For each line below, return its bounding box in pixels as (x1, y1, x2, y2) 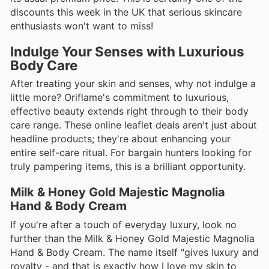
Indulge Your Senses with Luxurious (10, 43, 244, 60)
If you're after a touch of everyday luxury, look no (10, 218, 237, 231)
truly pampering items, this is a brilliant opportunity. (10, 160, 246, 173)
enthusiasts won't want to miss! (10, 20, 153, 32)
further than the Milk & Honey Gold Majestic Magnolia (10, 232, 255, 244)
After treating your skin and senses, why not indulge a (10, 77, 256, 90)
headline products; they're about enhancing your (10, 133, 231, 145)
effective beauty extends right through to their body (10, 105, 249, 118)
